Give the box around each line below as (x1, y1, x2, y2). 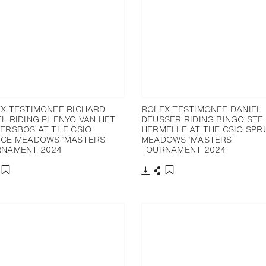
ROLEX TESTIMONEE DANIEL (141, 103, 262, 116)
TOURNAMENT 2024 (141, 143, 226, 156)
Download (145, 175, 183, 187)
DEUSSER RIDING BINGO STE (141, 113, 264, 126)
